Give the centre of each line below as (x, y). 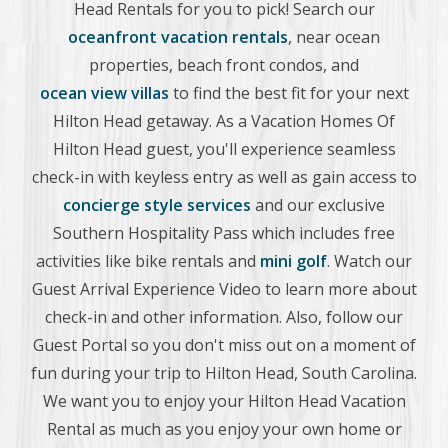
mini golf (293, 261)
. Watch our (369, 261)
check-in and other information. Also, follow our (224, 317)
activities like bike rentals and (148, 261)
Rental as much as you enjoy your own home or (224, 429)
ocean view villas (104, 93)
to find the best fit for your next (288, 93)
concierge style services (157, 205)
